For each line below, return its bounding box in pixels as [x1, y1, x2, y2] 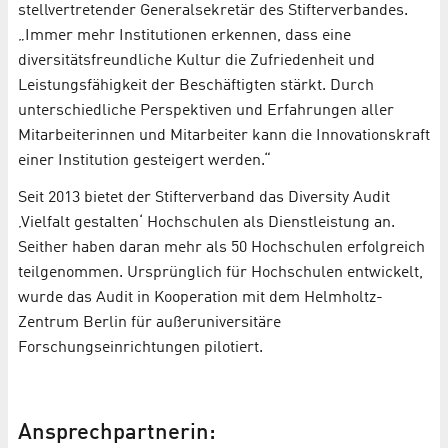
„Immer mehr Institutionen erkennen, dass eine [18, 27, 351, 44]
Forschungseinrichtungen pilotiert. [18, 340, 263, 357]
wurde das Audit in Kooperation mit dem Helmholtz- [18, 290, 383, 307]
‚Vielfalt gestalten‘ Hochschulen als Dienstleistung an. [18, 215, 395, 232]
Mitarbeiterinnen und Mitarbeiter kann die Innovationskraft [18, 127, 430, 144]
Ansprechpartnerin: [18, 422, 216, 445]
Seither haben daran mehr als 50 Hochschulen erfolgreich [18, 240, 425, 257]
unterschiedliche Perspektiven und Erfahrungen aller [18, 102, 394, 119]
